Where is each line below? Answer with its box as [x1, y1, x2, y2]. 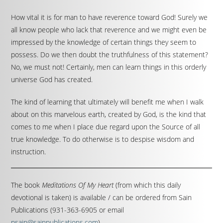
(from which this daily [113, 180, 181, 190]
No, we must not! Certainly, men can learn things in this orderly [11, 62, 207, 72]
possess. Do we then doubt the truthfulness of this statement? [11, 50, 209, 59]
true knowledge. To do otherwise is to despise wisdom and [11, 134, 195, 144]
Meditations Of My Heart [42, 180, 114, 190]
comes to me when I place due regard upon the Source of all [11, 122, 201, 131]
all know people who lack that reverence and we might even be [11, 25, 207, 34]
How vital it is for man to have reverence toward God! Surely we [11, 12, 208, 22]
